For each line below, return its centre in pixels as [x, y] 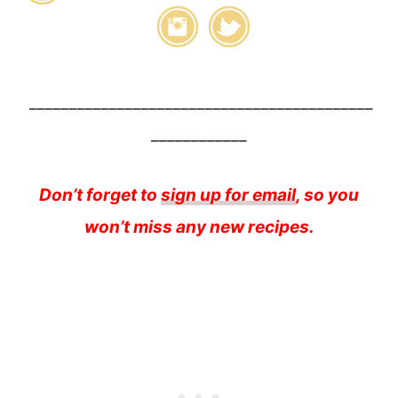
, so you [327, 195]
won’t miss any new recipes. [199, 227]
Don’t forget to [100, 195]
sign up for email [228, 195]
